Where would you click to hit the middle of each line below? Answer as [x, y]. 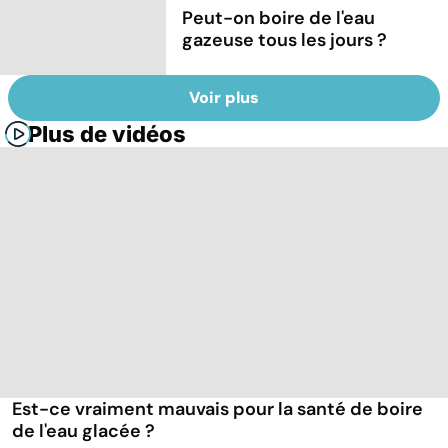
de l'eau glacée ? [83, 431]
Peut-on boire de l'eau [279, 17]
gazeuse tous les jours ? [285, 39]
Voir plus [224, 98]
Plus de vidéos [107, 134]
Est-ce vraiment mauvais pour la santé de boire [217, 409]
